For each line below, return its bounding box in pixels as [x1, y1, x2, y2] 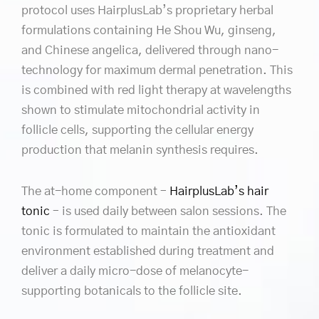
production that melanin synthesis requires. [21, 143, 258, 156]
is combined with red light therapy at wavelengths [21, 83, 291, 96]
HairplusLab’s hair [169, 184, 268, 197]
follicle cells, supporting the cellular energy [21, 123, 253, 136]
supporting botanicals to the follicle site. [21, 284, 242, 297]
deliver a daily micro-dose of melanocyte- [21, 264, 249, 277]
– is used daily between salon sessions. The [50, 204, 286, 217]
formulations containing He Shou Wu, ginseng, [21, 23, 276, 36]
